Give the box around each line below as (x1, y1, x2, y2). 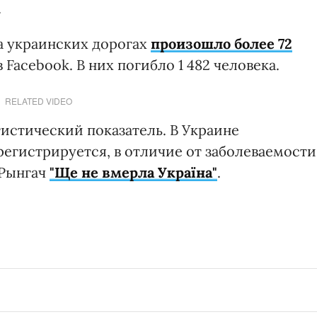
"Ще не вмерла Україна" (50, 163, 217, 181)
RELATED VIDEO (4, 94, 72, 107)
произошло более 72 (151, 34, 292, 52)
